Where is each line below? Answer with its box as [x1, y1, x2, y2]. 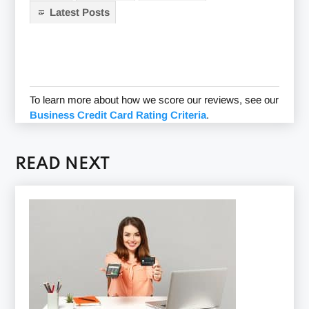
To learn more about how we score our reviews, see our [29, 93, 279, 106]
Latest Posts [49, 6, 110, 18]
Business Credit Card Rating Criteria [29, 108, 206, 121]
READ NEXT [15, 155, 110, 173]
